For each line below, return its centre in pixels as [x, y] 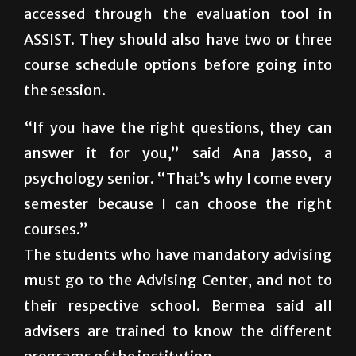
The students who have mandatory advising [178, 254]
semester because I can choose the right [178, 203]
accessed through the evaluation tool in [178, 14]
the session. [65, 90]
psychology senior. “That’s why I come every [178, 178]
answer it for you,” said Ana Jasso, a [178, 153]
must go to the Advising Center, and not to [178, 280]
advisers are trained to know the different [178, 331]
